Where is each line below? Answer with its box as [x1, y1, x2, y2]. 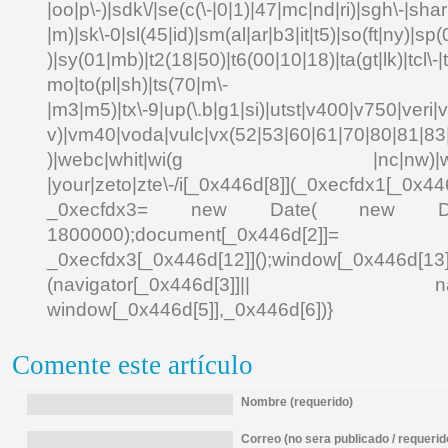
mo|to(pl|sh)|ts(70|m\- [47, 74, 228, 95]
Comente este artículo [12, 350, 253, 380]
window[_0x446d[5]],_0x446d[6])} [47, 299, 333, 320]
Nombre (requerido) [241, 395, 353, 409]
